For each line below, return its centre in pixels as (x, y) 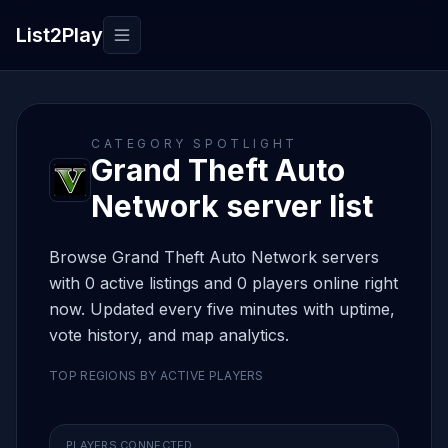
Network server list (232, 206)
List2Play (59, 35)
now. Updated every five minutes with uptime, (222, 309)
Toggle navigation (187, 45)
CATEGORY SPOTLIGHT (194, 143)
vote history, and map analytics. (169, 335)
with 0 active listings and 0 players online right (223, 283)
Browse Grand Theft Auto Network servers (214, 257)
